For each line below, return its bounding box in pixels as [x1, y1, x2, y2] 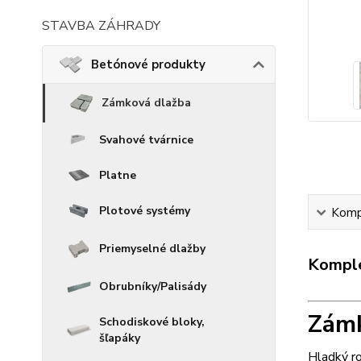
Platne [99, 167, 136, 183]
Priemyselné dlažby [99, 241, 205, 257]
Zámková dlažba [102, 94, 191, 110]
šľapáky [99, 330, 140, 346]
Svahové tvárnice [99, 131, 193, 147]
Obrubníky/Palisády [99, 278, 206, 294]
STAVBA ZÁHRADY [42, 17, 160, 35]
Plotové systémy [99, 202, 190, 218]
